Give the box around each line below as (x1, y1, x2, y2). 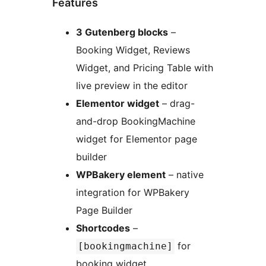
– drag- (159, 97, 195, 110)
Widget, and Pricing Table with (76, 62, 213, 74)
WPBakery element (76, 169, 166, 181)
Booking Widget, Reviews (76, 44, 190, 56)
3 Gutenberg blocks (76, 26, 168, 39)
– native (166, 169, 204, 181)
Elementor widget (76, 97, 159, 110)
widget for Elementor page (76, 133, 197, 145)
